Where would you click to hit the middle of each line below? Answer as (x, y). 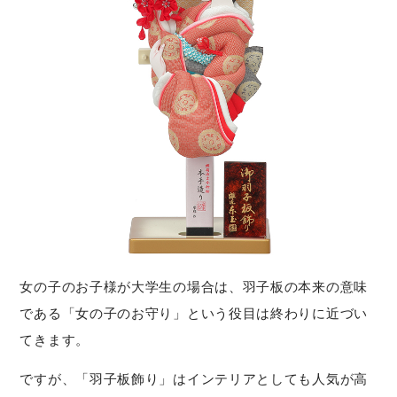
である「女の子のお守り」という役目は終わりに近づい (194, 314)
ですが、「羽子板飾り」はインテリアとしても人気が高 (194, 379)
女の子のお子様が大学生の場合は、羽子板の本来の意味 (194, 287)
